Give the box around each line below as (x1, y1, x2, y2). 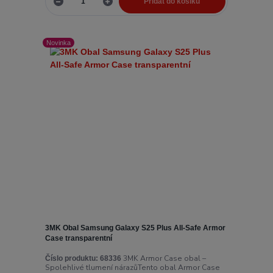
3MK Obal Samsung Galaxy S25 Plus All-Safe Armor (44, 223, 225, 232)
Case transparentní (44, 233, 112, 243)
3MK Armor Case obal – (121, 253, 206, 264)
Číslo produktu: (44, 254, 98, 263)
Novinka (46, 38, 71, 46)
